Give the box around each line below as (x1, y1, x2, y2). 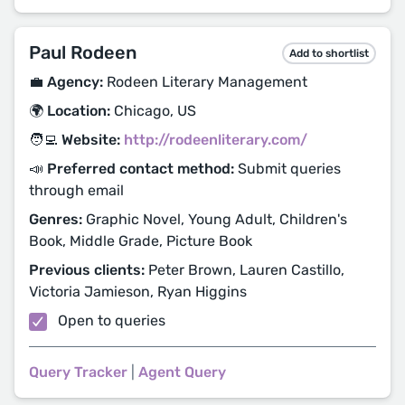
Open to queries (54, 312, 165, 329)
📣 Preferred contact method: (29, 160, 234, 177)
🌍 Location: (29, 102, 110, 119)
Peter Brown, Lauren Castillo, (145, 261, 344, 278)
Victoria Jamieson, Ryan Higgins (29, 283, 247, 300)
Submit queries (234, 160, 341, 177)
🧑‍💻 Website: (29, 131, 120, 148)
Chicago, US (110, 102, 196, 119)
